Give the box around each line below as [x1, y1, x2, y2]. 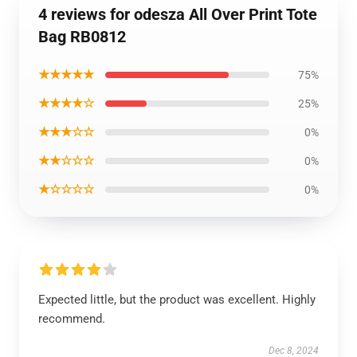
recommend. [38, 312, 105, 326]
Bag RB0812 [38, 27, 126, 46]
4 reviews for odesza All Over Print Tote [38, 5, 317, 24]
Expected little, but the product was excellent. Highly [38, 292, 316, 307]
